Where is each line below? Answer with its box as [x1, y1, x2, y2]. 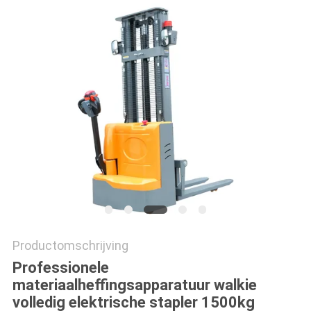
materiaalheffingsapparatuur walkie [12, 276, 257, 294]
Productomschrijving [12, 238, 128, 253]
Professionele [12, 259, 109, 277]
